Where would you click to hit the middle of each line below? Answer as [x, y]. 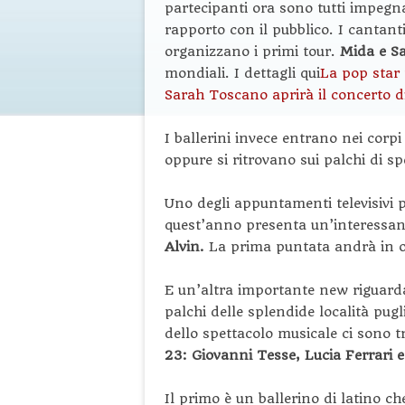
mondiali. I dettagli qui [242, 73]
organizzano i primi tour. [252, 51]
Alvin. [187, 246]
